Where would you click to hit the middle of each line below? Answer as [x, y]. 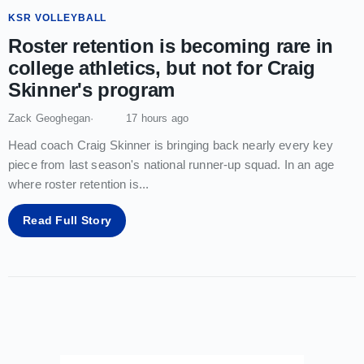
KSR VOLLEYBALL [58, 17]
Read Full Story [67, 220]
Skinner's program [91, 89]
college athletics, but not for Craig [162, 67]
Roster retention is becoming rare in [171, 45]
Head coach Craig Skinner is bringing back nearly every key [171, 145]
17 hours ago [158, 118]
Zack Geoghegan [50, 118]
